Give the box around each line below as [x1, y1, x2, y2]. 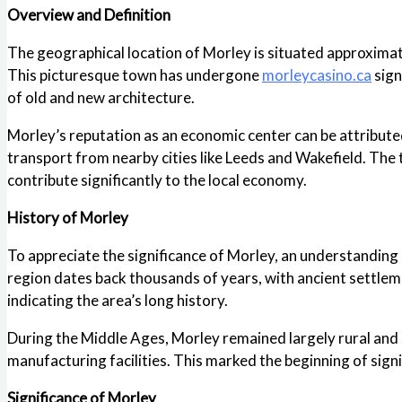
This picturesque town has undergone [7, 65, 262, 84]
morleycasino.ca [262, 65, 371, 84]
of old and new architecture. [7, 87, 195, 107]
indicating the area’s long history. [7, 290, 228, 310]
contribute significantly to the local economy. [7, 170, 307, 189]
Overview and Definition [7, 4, 170, 24]
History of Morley [7, 207, 128, 227]
